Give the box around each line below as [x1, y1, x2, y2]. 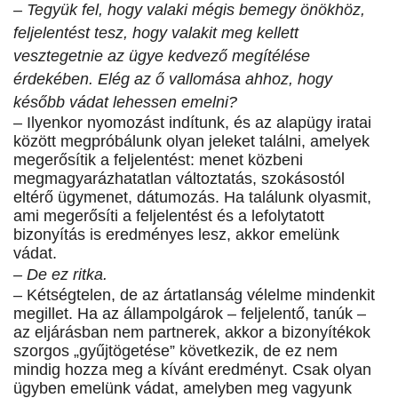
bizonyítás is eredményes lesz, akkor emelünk [13, 226, 339, 244]
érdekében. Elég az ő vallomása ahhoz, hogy [13, 70, 332, 89]
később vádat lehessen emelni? [13, 93, 237, 112]
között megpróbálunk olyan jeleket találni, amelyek [13, 132, 370, 151]
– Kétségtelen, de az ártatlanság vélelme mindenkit [13, 286, 375, 305]
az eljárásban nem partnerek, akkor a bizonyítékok [13, 323, 370, 342]
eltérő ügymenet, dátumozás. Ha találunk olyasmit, [13, 188, 371, 207]
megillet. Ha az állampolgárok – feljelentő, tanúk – [13, 305, 366, 323]
